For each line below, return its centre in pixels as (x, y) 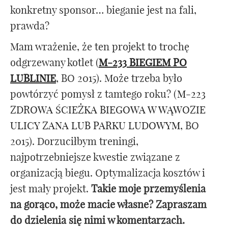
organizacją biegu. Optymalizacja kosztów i (108, 173)
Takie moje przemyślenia (148, 189)
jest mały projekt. (51, 189)
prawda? (30, 26)
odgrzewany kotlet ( (54, 63)
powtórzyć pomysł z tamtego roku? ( (94, 94)
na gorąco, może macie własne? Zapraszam (108, 205)
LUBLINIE (33, 78)
